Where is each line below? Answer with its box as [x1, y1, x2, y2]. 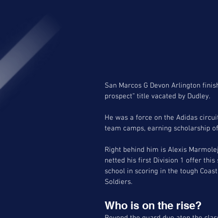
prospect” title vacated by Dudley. [105, 92, 210, 101]
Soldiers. [105, 178, 132, 187]
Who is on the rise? [105, 199, 204, 212]
